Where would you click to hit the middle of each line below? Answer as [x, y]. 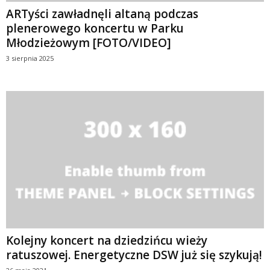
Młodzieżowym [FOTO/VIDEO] [89, 42]
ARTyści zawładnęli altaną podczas [102, 14]
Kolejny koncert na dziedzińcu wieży [107, 240]
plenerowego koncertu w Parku [95, 28]
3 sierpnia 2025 [30, 58]
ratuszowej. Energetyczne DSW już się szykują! [134, 255]
